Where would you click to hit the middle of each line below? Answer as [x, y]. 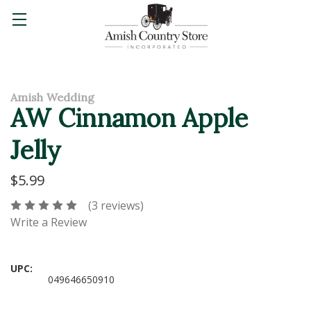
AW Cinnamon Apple [129, 118]
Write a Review [49, 222]
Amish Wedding [53, 97]
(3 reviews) [116, 206]
